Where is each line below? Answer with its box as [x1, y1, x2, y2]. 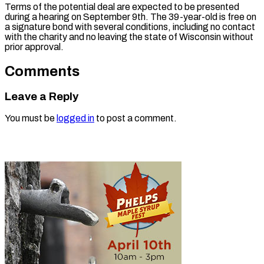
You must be [5, 113, 57, 124]
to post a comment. [94, 113, 177, 124]
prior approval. [5, 41, 64, 52]
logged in [57, 113, 94, 124]
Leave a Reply [5, 90, 78, 103]
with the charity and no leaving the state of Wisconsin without [5, 31, 253, 42]
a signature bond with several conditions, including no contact [5, 21, 255, 32]
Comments [5, 63, 80, 79]
